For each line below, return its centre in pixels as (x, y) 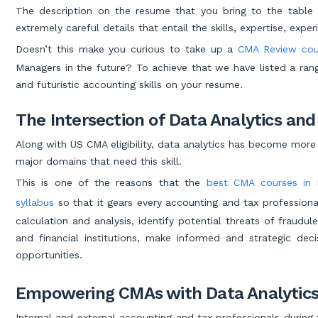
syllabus (35, 203)
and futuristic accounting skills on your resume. (129, 85)
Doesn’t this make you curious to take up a (127, 49)
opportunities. (49, 255)
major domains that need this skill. (99, 161)
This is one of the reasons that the (111, 183)
